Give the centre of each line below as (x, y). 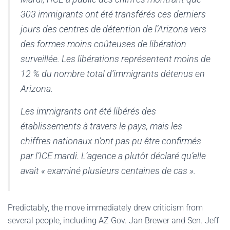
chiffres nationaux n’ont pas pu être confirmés (111, 141)
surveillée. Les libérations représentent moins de (116, 59)
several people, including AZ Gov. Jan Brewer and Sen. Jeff (113, 221)
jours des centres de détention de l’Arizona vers (113, 29)
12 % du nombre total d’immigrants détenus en (113, 74)
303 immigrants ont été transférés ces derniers (113, 14)
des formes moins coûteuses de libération (103, 44)
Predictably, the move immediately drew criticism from (105, 208)
